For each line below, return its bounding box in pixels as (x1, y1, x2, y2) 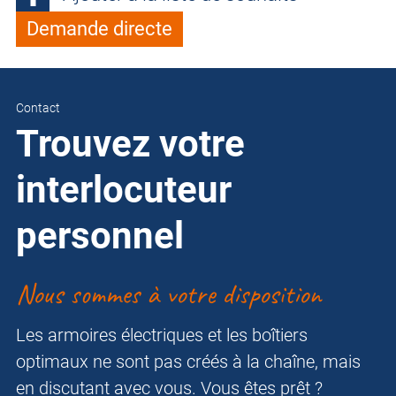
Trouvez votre (16, 122, 245, 166)
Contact (16, 101, 60, 116)
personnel (16, 214, 184, 258)
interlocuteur (16, 168, 232, 212)
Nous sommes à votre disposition (16, 276, 321, 313)
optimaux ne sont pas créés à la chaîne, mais (16, 351, 361, 373)
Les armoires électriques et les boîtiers (16, 324, 308, 346)
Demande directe (27, 18, 172, 41)
